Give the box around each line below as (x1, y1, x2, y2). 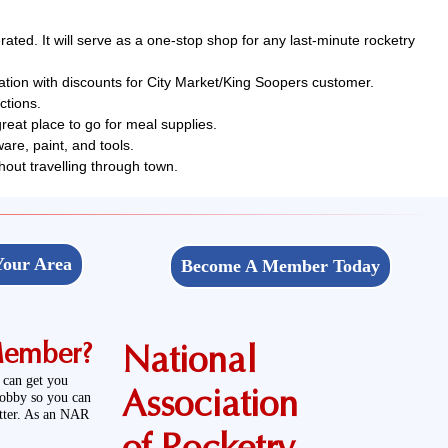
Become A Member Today (180, 256, 380, 276)
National (122, 339, 257, 382)
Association (122, 383, 298, 426)
